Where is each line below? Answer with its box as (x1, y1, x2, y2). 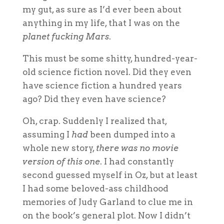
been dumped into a (87, 129, 175, 139)
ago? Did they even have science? (22, 93, 166, 104)
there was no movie (95, 142, 178, 153)
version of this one (22, 156, 100, 166)
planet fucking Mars (22, 31, 109, 41)
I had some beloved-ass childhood (22, 183, 168, 193)
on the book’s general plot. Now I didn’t (22, 210, 190, 220)
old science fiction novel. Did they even (22, 66, 191, 77)
